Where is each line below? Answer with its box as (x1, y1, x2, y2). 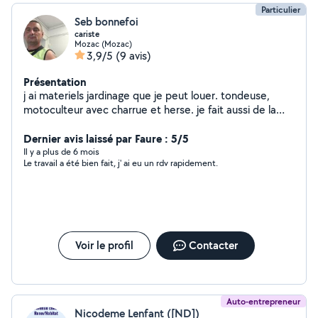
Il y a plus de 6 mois (23, 146, 99, 158)
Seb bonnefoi (75, 14, 138, 29)
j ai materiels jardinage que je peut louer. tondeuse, (23, 88, 270, 103)
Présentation (23, 74, 87, 89)
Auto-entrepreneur (226, 295, 300, 307)
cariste (75, 28, 99, 40)
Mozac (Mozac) (75, 38, 132, 49)
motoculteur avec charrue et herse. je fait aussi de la (23, 102, 197, 117)
